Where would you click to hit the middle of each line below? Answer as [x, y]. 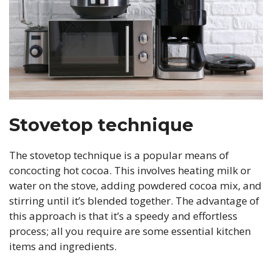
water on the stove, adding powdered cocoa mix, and [135, 185]
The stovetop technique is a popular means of [119, 155]
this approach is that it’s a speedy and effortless [123, 216]
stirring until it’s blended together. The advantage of [134, 200]
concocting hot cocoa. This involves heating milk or [130, 170]
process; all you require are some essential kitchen [130, 231]
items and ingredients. [63, 246]
